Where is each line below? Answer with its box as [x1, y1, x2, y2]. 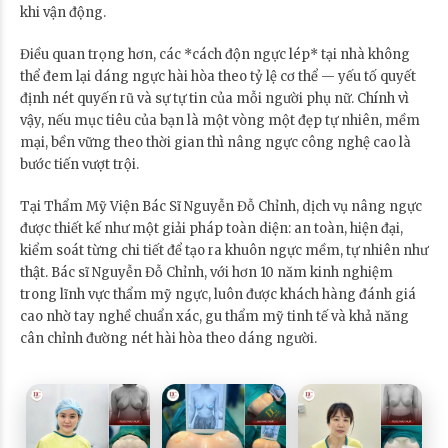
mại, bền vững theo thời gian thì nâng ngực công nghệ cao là [20, 133, 411, 151]
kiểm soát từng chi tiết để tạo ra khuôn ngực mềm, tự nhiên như [20, 241, 428, 259]
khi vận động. [20, 3, 106, 21]
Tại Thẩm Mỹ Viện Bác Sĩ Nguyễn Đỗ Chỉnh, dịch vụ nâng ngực [20, 197, 422, 215]
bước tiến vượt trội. [20, 155, 139, 173]
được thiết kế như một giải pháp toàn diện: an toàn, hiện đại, [20, 219, 403, 237]
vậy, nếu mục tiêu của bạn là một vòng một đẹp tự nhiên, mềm [20, 111, 420, 129]
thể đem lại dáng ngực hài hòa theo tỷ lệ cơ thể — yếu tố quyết [20, 67, 416, 85]
